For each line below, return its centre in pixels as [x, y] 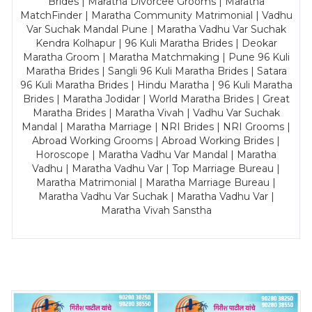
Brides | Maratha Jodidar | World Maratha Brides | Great [156, 99]
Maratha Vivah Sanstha [156, 210]
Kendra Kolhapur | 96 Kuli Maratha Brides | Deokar [156, 43]
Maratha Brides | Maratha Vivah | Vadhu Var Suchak [156, 113]
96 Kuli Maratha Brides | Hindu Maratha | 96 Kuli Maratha [156, 85]
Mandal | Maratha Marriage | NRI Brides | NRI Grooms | [156, 127]
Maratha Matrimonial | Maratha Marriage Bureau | [156, 182]
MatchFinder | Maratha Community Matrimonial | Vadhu [156, 15]
